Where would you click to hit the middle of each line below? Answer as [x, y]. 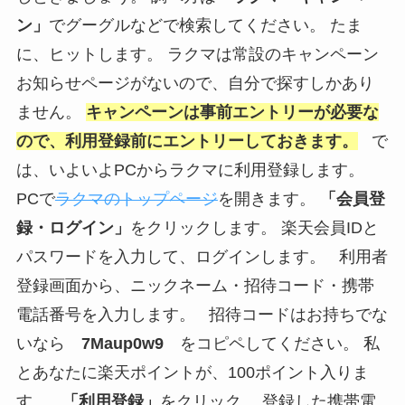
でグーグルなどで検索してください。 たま [205, 25]
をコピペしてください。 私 [271, 343]
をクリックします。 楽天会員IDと [254, 227]
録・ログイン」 [73, 227]
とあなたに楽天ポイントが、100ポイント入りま [192, 372]
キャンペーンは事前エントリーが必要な [232, 112]
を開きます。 [268, 198]
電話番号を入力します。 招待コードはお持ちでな [202, 314]
